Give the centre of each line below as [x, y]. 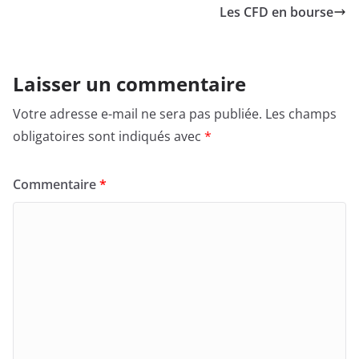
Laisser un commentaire [129, 84]
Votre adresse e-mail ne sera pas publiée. [137, 114]
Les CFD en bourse [276, 12]
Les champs [301, 114]
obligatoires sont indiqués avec [109, 136]
